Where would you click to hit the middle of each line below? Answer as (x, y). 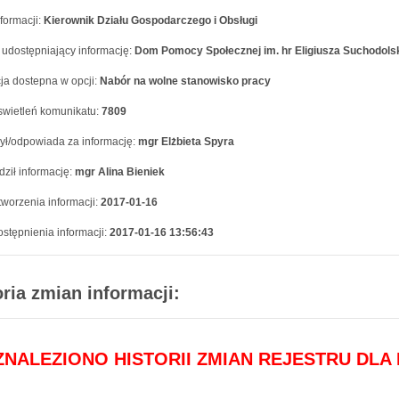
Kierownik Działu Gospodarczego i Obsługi (151, 20)
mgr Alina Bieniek (120, 172)
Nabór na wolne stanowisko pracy (185, 81)
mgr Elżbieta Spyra (186, 142)
